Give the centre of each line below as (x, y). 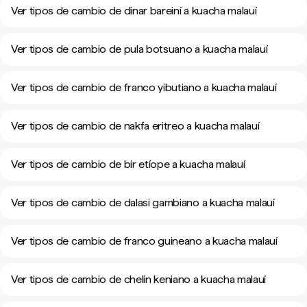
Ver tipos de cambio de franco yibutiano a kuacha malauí (144, 87)
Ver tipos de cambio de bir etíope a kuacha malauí (128, 164)
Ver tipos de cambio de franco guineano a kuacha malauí (144, 241)
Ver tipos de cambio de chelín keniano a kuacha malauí (139, 279)
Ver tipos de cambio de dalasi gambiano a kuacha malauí (143, 202)
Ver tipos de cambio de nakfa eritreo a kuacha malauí (135, 126)
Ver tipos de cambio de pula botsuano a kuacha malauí (139, 49)
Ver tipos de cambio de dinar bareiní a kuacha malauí (134, 11)
